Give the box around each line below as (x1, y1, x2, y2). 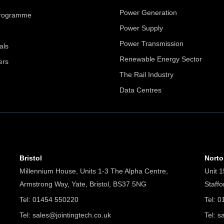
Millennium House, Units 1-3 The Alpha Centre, (19, 166, 168, 175)
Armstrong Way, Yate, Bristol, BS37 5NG (19, 179, 146, 188)
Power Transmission (119, 39, 183, 47)
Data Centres (119, 85, 161, 94)
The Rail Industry (119, 70, 173, 78)
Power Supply (119, 23, 163, 32)
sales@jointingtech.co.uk (32, 210, 111, 219)
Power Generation (119, 8, 177, 16)
